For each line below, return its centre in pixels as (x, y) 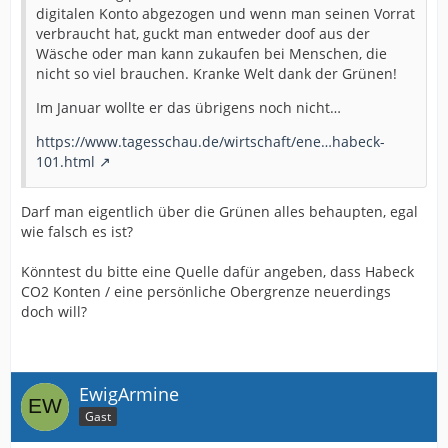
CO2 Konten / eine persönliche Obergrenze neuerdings (206, 291)
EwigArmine (129, 393)
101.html (65, 161)
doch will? (54, 311)
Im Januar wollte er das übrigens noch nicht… (188, 107)
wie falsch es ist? (77, 231)
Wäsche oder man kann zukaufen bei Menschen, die (211, 53)
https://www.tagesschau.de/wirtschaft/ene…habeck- (210, 141)
